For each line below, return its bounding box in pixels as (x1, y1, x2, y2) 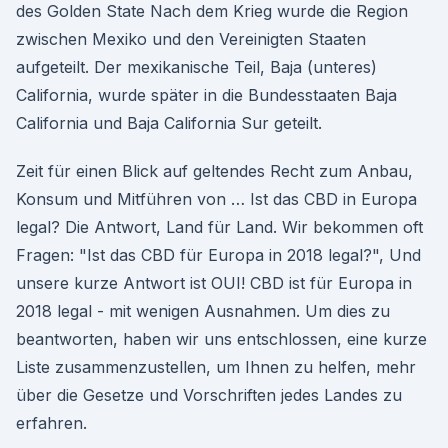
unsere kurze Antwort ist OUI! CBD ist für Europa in (16, 273, 412, 293)
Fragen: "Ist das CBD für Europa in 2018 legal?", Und (16, 245, 421, 265)
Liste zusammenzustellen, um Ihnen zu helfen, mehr (16, 357, 416, 377)
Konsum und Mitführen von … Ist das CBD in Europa (16, 189, 417, 209)
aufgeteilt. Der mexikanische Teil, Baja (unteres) (16, 57, 377, 77)
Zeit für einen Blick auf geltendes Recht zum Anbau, (16, 161, 413, 181)
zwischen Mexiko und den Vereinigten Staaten (16, 29, 366, 49)
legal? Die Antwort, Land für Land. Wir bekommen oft (16, 217, 423, 237)
